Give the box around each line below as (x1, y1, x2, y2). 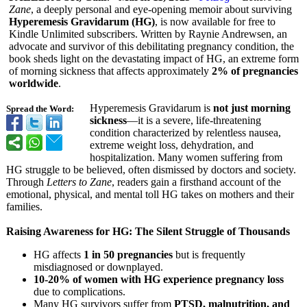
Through (6, 176, 47, 188)
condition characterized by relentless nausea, (90, 127, 281, 138)
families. (6, 201, 42, 212)
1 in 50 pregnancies (84, 249, 173, 260)
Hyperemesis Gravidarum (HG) (9, 16, 155, 27)
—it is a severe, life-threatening (127, 114, 261, 126)
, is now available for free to (155, 16, 275, 27)
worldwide (9, 77, 58, 89)
